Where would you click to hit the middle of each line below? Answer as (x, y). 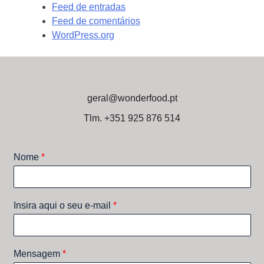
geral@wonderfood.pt (132, 98)
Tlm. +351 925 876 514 (132, 118)
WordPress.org (83, 35)
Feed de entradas (89, 6)
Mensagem (38, 253)
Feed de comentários (96, 21)
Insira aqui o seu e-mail (63, 205)
